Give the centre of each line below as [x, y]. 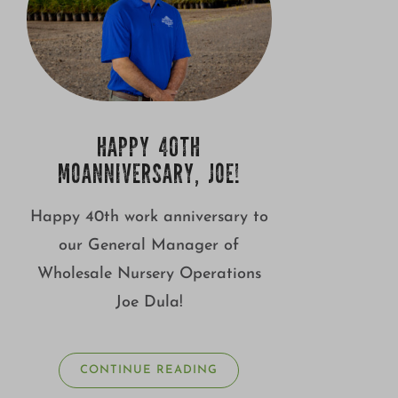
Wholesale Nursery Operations [149, 274]
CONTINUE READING [149, 370]
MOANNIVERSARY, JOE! [149, 176]
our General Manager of [149, 245]
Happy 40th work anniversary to [149, 217]
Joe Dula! [149, 302]
